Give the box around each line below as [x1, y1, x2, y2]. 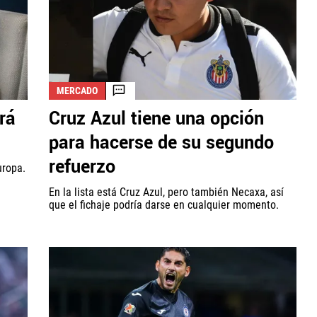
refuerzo [49, 154, 115, 180]
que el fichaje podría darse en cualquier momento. [49, 197, 279, 212]
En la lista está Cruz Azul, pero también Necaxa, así [49, 185, 284, 199]
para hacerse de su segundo [49, 129, 274, 156]
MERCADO [57, 84, 98, 96]
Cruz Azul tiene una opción [49, 105, 264, 132]
